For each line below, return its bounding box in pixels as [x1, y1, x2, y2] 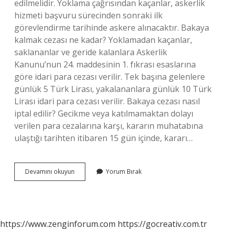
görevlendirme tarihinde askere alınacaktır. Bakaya [14, 22, 209, 33]
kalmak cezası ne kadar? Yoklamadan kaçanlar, [14, 34, 192, 45]
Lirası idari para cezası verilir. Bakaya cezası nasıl [14, 96, 200, 107]
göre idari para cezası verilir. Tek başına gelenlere [14, 71, 205, 82]
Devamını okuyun [25, 167, 75, 176]
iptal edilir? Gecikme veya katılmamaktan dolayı [14, 108, 193, 119]
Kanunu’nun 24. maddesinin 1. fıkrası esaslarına [14, 59, 196, 70]
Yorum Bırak [106, 167, 142, 176]
